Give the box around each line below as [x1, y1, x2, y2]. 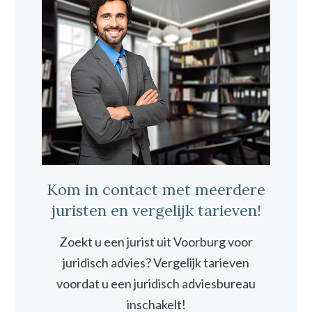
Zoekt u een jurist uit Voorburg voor [59, 234, 253, 250]
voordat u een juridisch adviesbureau [56, 276, 256, 292]
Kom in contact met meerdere [47, 180, 265, 200]
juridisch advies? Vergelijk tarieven [63, 255, 249, 271]
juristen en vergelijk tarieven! [51, 201, 261, 221]
